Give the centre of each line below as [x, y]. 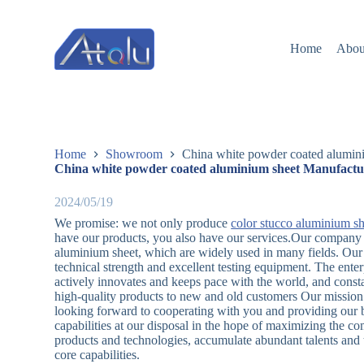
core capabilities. [97, 355]
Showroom [134, 154]
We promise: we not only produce [143, 223]
